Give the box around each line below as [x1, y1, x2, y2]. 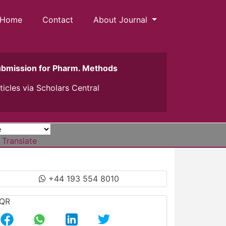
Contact [42, 15, 74, 25]
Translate [2, 136, 37, 146]
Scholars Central [36, 83, 99, 93]
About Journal [93, 15, 150, 25]
